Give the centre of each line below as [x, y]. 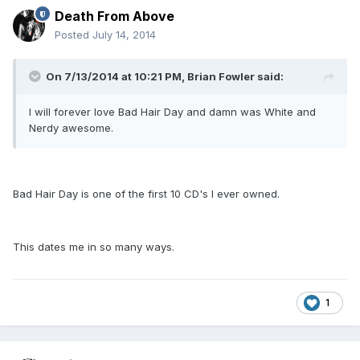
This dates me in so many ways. [94, 247]
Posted [74, 35]
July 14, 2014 [124, 35]
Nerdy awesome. [71, 128]
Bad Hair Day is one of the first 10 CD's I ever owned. [146, 194]
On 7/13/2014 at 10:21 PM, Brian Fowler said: [165, 77]
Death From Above [115, 16]
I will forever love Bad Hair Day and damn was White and [172, 112]
